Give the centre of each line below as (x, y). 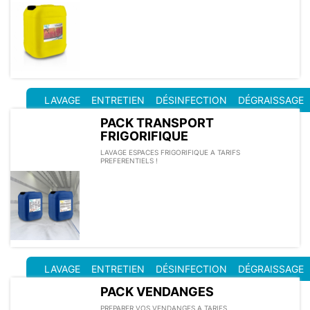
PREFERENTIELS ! (129, 160)
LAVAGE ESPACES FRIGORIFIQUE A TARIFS (170, 152)
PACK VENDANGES (157, 291)
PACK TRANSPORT (157, 122)
